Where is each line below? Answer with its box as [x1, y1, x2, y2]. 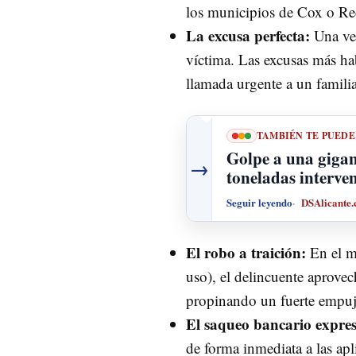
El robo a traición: [186, 242, 306, 264]
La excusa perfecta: [186, 24, 310, 46]
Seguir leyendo [226, 195, 292, 211]
